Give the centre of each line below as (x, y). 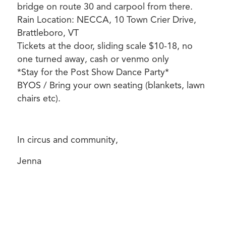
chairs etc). (39, 98)
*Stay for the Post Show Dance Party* (93, 72)
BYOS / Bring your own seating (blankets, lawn (111, 85)
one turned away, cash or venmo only (93, 59)
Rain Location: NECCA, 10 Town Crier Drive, (106, 19)
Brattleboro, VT (48, 33)
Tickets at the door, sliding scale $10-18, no (105, 46)
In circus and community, (67, 140)
